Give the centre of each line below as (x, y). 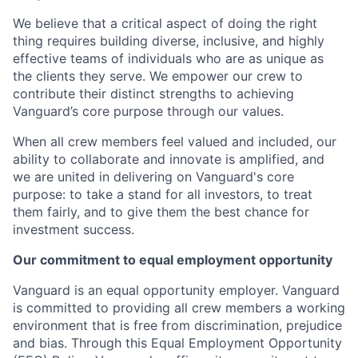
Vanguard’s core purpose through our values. (148, 111)
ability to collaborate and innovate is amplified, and (169, 159)
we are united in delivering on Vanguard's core (153, 177)
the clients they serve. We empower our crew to (158, 76)
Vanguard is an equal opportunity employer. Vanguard (176, 290)
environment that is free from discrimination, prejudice (177, 325)
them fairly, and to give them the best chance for (161, 212)
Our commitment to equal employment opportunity (173, 260)
